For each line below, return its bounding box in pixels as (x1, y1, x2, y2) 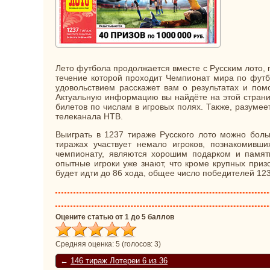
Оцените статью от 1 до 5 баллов (55, 212, 174, 221)
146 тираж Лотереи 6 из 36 (71, 256, 168, 265)
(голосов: (120, 239, 154, 248)
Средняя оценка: (55, 239, 116, 248)
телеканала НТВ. (55, 111, 123, 121)
